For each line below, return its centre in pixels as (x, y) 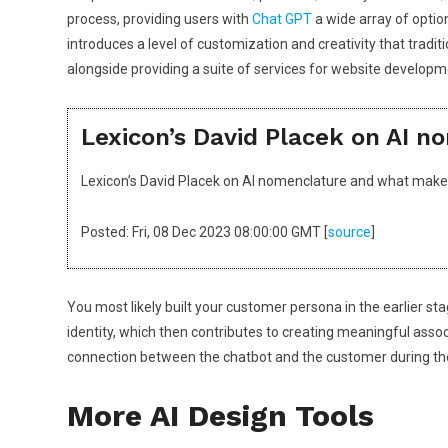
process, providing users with (159, 19)
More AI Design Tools (220, 415)
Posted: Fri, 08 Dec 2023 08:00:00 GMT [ (204, 232)
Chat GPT (282, 19)
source (349, 232)
